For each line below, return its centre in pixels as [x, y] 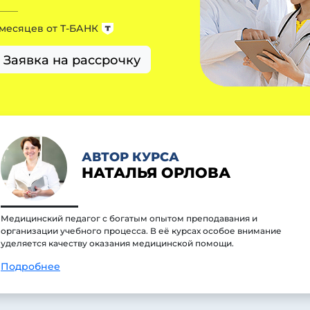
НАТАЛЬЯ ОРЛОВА [156, 172]
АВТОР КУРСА [130, 156]
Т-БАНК [79, 28]
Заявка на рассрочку [72, 60]
